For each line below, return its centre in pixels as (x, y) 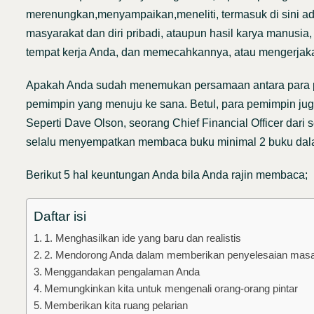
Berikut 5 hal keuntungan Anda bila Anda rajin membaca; (167, 175)
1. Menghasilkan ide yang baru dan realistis (143, 238)
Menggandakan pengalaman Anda (122, 272)
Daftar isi (60, 217)
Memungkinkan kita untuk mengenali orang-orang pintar (171, 288)
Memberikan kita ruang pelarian (116, 305)
